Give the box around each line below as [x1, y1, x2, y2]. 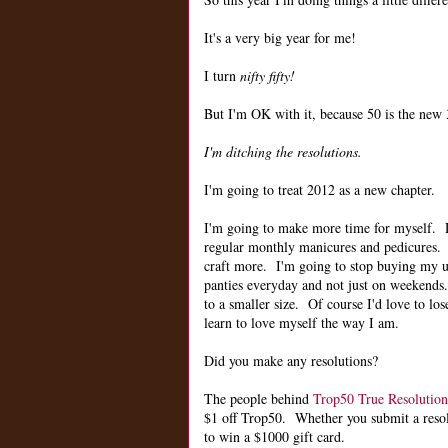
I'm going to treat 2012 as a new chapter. [204, 180, 435, 200]
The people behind [204, 389, 313, 409]
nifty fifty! [240, 66, 295, 86]
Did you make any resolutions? [204, 351, 378, 371]
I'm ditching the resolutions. [204, 142, 362, 162]
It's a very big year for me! [204, 28, 356, 48]
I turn [204, 66, 240, 86]
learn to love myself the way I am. [204, 313, 399, 333]
